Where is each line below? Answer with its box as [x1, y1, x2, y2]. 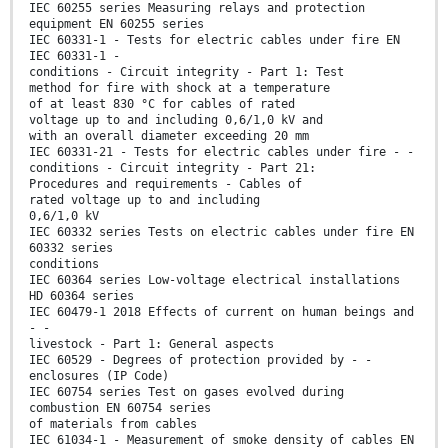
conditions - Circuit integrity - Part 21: [29, 160, 316, 175]
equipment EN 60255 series [29, 16, 204, 31]
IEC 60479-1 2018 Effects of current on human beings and [29, 304, 414, 319]
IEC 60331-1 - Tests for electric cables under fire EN [29, 32, 400, 47]
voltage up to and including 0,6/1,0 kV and [29, 112, 323, 127]
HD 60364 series [29, 288, 134, 303]
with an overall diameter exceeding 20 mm [29, 128, 309, 143]
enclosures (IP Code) [29, 368, 169, 383]
